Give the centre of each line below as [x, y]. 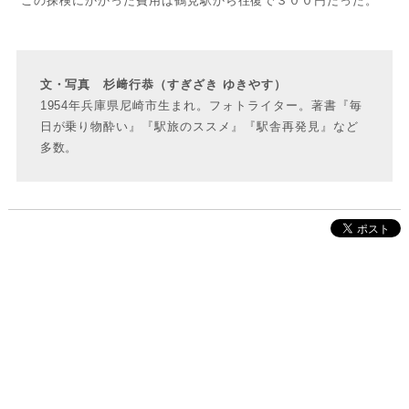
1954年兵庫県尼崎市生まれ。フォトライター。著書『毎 [201, 105]
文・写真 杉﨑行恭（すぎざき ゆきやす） [163, 84]
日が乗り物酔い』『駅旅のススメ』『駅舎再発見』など [199, 126]
